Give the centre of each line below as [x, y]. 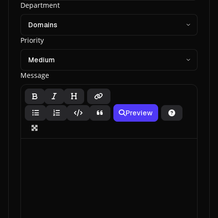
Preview [139, 113]
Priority [32, 40]
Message [35, 75]
